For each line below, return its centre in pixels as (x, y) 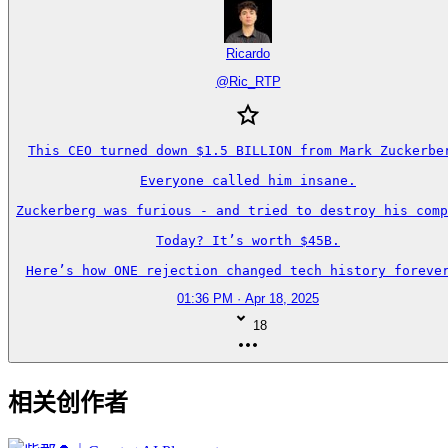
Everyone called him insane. (248, 180)
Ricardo (248, 53)
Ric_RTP (254, 82)
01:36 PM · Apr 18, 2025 (248, 299)
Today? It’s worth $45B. (248, 240)
